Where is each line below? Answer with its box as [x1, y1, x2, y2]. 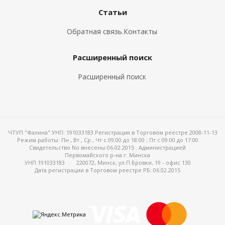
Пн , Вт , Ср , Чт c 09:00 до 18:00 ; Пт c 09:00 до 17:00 [61, 136, 198, 144]
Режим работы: [17, 136, 61, 144]
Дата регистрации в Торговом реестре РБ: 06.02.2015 [35, 166, 180, 174]
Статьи [98, 7, 127, 17]
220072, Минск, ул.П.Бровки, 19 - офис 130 [76, 159, 191, 166]
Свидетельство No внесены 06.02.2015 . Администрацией [29, 144, 186, 151]
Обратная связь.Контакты [67, 27, 157, 36]
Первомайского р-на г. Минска [65, 151, 150, 159]
